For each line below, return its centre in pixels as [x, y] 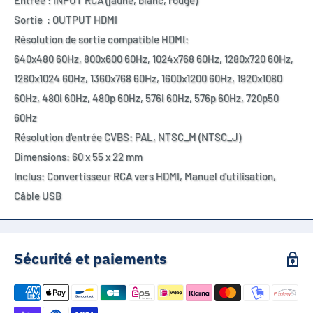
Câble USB [38, 196]
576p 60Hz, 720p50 [236, 98]
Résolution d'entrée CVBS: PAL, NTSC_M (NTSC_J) [128, 137]
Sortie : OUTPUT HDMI [66, 20]
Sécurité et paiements [90, 259]
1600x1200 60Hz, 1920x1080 [222, 79]
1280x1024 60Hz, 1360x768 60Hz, [88, 79]
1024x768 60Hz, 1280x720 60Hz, [223, 59]
